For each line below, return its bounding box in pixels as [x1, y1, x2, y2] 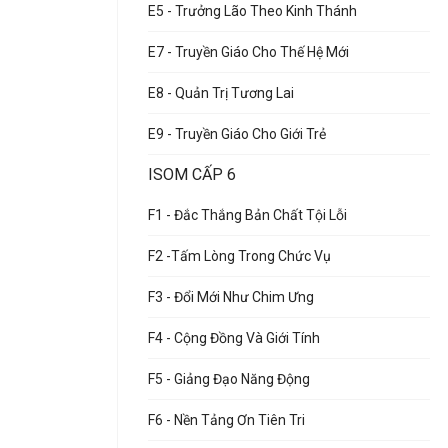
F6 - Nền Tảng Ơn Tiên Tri [148, 412, 305, 428]
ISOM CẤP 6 [148, 165, 236, 184]
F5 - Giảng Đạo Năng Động [148, 371, 310, 387]
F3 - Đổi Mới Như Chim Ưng [148, 289, 314, 305]
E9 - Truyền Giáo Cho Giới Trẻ [148, 126, 326, 142]
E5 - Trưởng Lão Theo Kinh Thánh [148, 3, 357, 19]
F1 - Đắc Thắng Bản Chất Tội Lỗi [148, 207, 347, 223]
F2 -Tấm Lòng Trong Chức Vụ [148, 248, 331, 264]
